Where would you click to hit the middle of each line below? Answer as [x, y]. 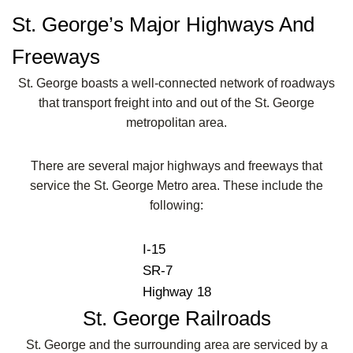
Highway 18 [176, 292]
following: [176, 205]
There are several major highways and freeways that [176, 165]
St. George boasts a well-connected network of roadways [176, 83]
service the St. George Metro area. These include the [176, 185]
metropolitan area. [176, 122]
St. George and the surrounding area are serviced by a [176, 344]
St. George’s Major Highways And [163, 24]
